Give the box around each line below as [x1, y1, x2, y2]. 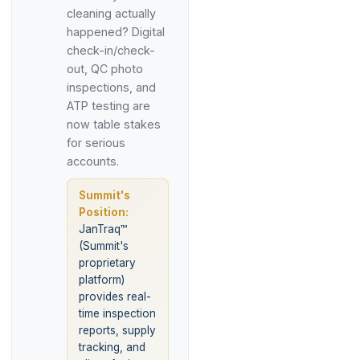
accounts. [67, 154, 119, 168]
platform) [79, 273, 125, 286]
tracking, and [79, 341, 145, 354]
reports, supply [79, 324, 156, 337]
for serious [67, 136, 125, 149]
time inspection [79, 307, 156, 320]
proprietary [79, 256, 136, 269]
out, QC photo [67, 62, 143, 76]
